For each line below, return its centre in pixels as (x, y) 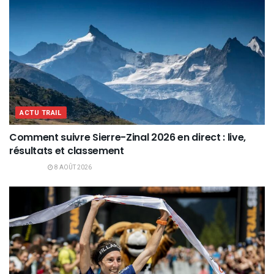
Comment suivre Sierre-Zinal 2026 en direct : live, (128, 138)
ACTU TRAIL (41, 113)
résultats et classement (67, 151)
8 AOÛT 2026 (72, 168)
